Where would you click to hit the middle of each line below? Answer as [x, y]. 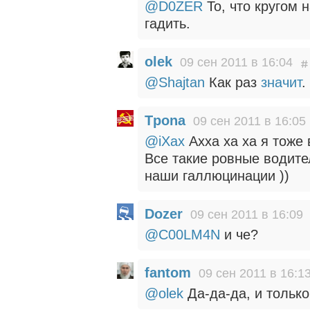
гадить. [167, 24]
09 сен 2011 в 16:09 [247, 215]
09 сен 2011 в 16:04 [236, 62]
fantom [168, 273]
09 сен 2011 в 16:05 [249, 121]
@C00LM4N [182, 235]
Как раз [233, 82]
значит [281, 82]
